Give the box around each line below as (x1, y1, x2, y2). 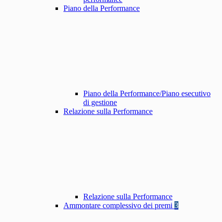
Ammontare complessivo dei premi (63, 201, 174, 210)
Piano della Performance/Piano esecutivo (83, 89, 211, 98)
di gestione (83, 98, 117, 107)
